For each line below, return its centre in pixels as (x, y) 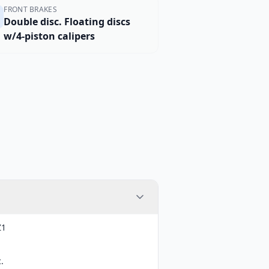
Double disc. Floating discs (67, 22)
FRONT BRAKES (30, 9)
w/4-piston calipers (50, 36)
